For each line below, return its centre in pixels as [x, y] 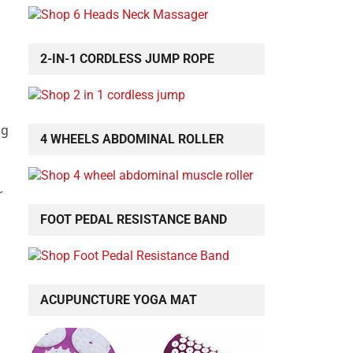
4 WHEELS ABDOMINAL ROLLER [132, 139]
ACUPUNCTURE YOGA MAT [119, 300]
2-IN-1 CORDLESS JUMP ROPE [127, 59]
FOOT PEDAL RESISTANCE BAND [134, 220]
